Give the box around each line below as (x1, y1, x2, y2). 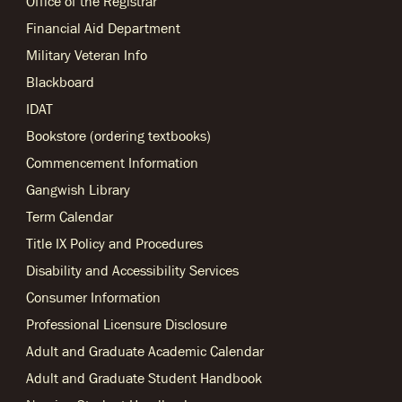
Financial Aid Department (26, 20, 180, 36)
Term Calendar (26, 208, 113, 224)
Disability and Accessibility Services (26, 262, 239, 278)
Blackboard (26, 74, 94, 90)
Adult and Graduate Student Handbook (26, 370, 262, 386)
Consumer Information (26, 289, 161, 305)
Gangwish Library (26, 181, 130, 197)
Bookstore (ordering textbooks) (26, 127, 211, 144)
